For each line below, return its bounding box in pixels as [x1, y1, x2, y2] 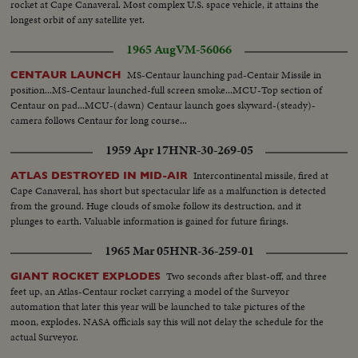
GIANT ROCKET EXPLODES [10, 269, 161, 282]
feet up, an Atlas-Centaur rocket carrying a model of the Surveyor [10, 283, 290, 299]
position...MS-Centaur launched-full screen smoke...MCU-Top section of [10, 82, 323, 97]
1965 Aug [126, 40, 176, 58]
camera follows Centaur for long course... [10, 112, 188, 128]
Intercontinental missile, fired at [193, 167, 329, 183]
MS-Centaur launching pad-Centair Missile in [127, 66, 322, 82]
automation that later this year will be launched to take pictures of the [10, 298, 306, 314]
